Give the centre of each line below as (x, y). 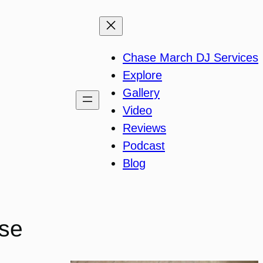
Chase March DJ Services (190, 58)
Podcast (144, 146)
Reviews (144, 128)
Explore (142, 75)
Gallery (141, 93)
